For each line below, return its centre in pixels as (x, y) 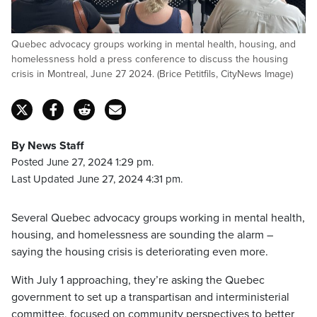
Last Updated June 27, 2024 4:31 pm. (97, 179)
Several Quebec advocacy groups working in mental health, (158, 218)
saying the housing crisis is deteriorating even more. (140, 252)
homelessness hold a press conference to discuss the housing (150, 59)
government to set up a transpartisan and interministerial (150, 297)
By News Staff (47, 146)
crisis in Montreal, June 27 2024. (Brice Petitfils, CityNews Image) (152, 74)
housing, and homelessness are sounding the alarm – (142, 235)
